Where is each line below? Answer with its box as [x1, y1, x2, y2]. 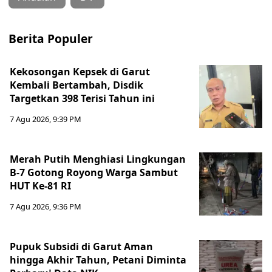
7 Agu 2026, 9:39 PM [10, 114, 81, 124]
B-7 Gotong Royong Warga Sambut [10, 166, 178, 179]
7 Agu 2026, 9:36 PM [10, 201, 81, 212]
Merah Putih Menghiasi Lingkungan [10, 152, 186, 166]
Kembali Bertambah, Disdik [10, 78, 143, 92]
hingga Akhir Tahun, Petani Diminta [10, 253, 186, 267]
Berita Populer [8, 30, 93, 47]
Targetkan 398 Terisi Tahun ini [10, 92, 155, 105]
